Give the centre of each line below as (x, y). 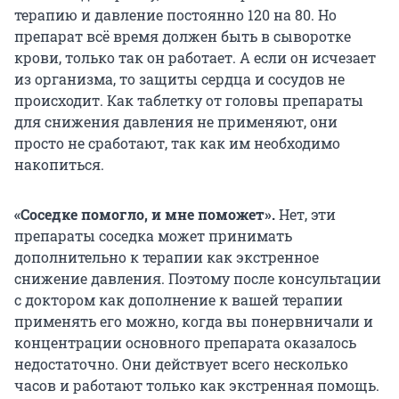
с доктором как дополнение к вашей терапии (179, 299)
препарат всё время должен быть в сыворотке (183, 36)
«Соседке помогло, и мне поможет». (147, 214)
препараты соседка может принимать (153, 235)
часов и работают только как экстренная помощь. (197, 385)
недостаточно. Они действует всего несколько (181, 363)
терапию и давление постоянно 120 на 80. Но (175, 14)
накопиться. (59, 164)
